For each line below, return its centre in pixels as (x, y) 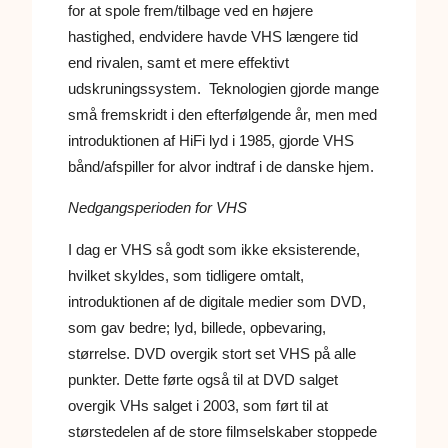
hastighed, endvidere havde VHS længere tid (213, 37)
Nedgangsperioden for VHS (157, 208)
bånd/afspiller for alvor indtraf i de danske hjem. (221, 167)
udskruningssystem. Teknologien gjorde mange (223, 89)
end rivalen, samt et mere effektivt (178, 63)
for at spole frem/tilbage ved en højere (190, 11)
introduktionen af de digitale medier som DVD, (217, 301)
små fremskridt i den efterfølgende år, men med (222, 115)
